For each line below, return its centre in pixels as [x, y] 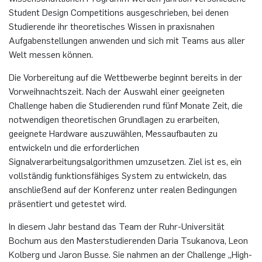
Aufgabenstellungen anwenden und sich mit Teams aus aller [127, 40]
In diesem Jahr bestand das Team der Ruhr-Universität [117, 226]
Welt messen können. [51, 54]
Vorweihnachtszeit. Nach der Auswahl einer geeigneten [117, 91]
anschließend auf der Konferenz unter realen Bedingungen [123, 189]
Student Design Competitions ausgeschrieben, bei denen [119, 12]
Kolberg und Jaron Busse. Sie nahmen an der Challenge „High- [130, 254]
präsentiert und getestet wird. [68, 203]
